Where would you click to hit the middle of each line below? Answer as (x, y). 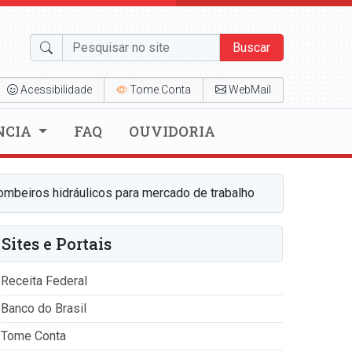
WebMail (249, 90)
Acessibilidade (56, 90)
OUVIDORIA (172, 132)
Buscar (251, 47)
